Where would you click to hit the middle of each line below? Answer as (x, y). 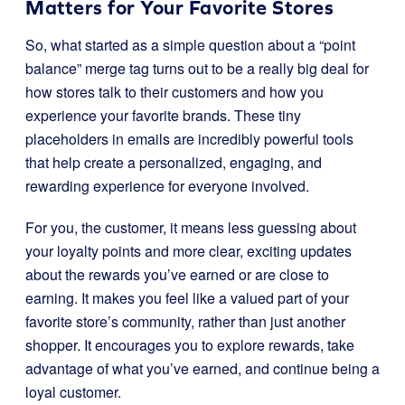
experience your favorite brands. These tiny (163, 115)
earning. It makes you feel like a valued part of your (187, 298)
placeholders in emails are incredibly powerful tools (189, 139)
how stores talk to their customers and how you (174, 92)
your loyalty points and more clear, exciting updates (188, 251)
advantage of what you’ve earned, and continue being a (202, 368)
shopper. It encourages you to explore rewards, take (190, 345)
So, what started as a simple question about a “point (190, 45)
